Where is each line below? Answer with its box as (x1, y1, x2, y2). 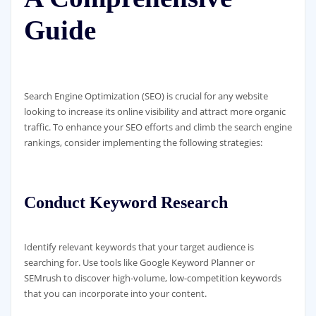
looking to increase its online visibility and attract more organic (23, 105, 286, 119)
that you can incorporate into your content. (23, 287, 207, 300)
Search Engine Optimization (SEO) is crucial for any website (23, 90, 268, 103)
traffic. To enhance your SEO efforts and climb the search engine (23, 121, 292, 134)
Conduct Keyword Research (23, 192, 228, 212)
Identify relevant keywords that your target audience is (23, 241, 254, 254)
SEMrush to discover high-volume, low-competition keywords (23, 272, 281, 285)
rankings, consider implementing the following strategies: (23, 136, 262, 150)
